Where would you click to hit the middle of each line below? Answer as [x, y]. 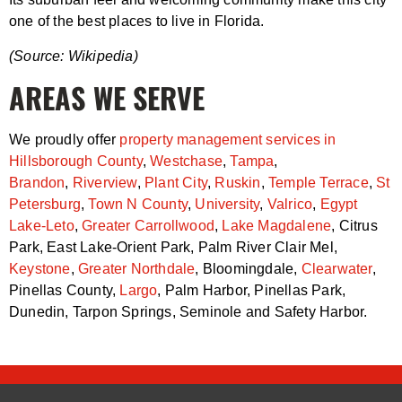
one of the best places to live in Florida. [137, 21]
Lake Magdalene [277, 225]
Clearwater [336, 268]
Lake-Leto [42, 225]
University [227, 204]
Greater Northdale [137, 268]
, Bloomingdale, [248, 268]
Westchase [187, 161]
